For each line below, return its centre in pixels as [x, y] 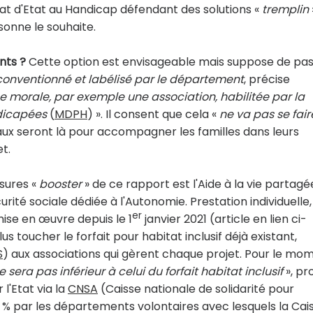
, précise [267, 79]
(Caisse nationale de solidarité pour [196, 289]
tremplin [285, 9]
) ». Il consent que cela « [153, 114]
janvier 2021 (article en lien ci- [224, 219]
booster [60, 184]
